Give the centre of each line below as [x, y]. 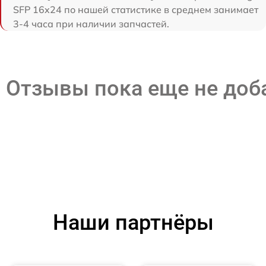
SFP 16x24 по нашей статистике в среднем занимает [136, 9]
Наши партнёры [133, 222]
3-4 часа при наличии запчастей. [91, 23]
